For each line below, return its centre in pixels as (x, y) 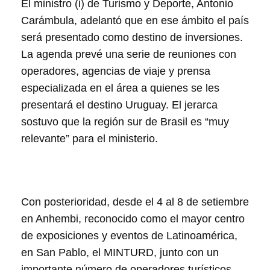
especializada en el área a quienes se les (120, 88)
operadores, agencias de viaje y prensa (116, 71)
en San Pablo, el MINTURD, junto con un (120, 253)
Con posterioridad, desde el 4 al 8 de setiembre (135, 202)
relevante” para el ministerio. (89, 139)
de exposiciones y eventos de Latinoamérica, (129, 236)
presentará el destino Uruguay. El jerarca (119, 105)
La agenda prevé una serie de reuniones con (129, 54)
